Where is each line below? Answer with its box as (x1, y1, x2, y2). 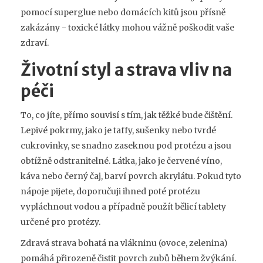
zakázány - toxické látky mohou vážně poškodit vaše (21, 22, 234, 33)
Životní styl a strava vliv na (21, 59, 232, 80)
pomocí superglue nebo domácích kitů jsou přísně (21, 6, 225, 18)
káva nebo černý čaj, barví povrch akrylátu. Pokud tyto (21, 170, 241, 181)
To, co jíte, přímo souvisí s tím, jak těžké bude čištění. (21, 109, 232, 120)
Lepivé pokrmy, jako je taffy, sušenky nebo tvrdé (21, 124, 216, 136)
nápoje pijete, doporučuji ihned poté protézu (21, 186, 200, 197)
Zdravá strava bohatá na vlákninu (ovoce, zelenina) (21, 237, 228, 248)
